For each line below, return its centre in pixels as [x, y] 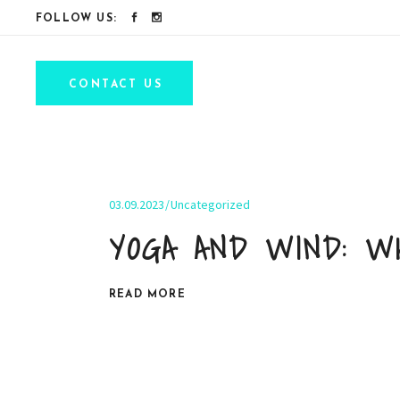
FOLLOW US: [76, 19]
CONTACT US [116, 85]
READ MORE [147, 294]
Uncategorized [210, 204]
